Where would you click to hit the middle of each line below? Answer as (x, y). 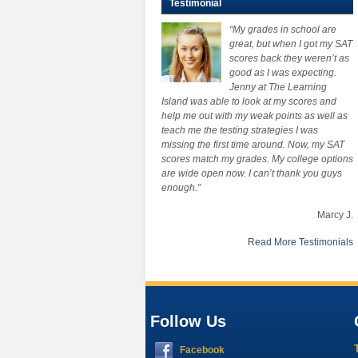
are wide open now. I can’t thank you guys (252, 173)
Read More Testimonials (300, 242)
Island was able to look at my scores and (249, 101)
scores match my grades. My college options (257, 159)
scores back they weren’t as (289, 58)
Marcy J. (335, 215)
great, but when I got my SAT (291, 44)
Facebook (202, 350)
